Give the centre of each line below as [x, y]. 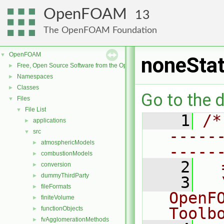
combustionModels [67, 153]
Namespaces [35, 76]
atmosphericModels [68, 142]
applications [49, 120]
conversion [56, 164]
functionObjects [62, 208]
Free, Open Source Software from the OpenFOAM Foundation [100, 65]
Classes [28, 87]
